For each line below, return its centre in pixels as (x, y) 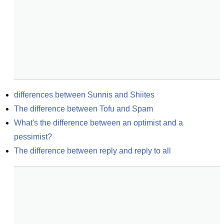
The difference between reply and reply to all (92, 151)
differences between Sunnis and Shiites (84, 95)
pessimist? (33, 137)
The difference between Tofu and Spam (83, 109)
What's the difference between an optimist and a (98, 123)
